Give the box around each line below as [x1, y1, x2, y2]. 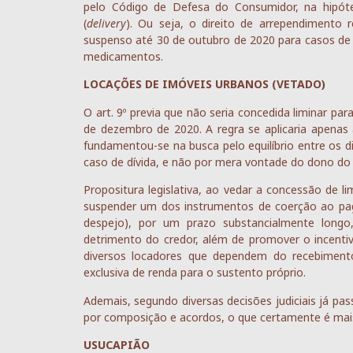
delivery [87, 16, 126, 32]
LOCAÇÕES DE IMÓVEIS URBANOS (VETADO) [84, 76, 325, 92]
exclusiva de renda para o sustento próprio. [84, 265, 306, 281]
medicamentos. [84, 49, 163, 65]
